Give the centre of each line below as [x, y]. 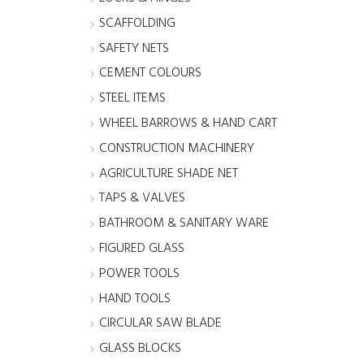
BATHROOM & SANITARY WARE [184, 224]
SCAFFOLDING [138, 23]
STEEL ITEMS [133, 99]
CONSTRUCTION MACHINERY [177, 148]
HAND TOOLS [135, 299]
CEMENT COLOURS [151, 74]
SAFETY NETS [134, 48]
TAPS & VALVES [143, 199]
